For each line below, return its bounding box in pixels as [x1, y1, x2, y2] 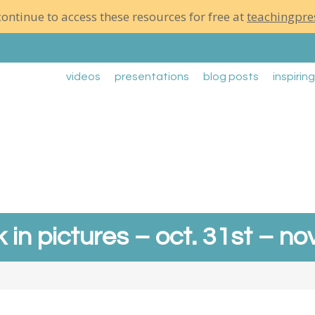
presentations [115, 71, 189, 82]
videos [66, 71, 101, 82]
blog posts [203, 71, 259, 82]
